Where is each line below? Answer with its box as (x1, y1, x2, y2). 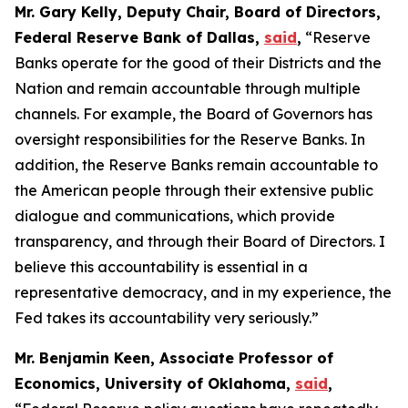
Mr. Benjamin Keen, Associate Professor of (15, 349, 333, 367)
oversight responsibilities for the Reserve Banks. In (15, 130, 365, 148)
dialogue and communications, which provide (15, 207, 335, 225)
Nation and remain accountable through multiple (15, 79, 361, 97)
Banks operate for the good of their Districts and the (15, 54, 382, 72)
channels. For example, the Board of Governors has (15, 105, 372, 123)
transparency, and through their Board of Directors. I (15, 232, 385, 250)
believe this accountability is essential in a (15, 258, 308, 276)
